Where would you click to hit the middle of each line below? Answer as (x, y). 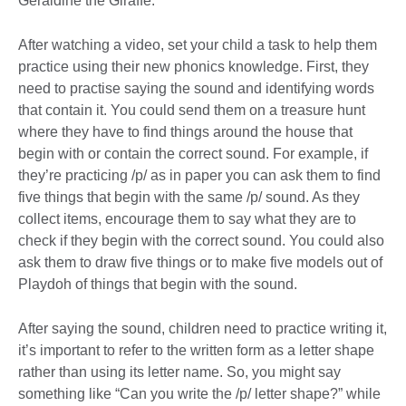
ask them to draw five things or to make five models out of (200, 262)
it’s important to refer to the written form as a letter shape (196, 350)
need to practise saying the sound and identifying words (196, 88)
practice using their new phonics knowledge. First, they (193, 66)
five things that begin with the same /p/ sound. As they (189, 197)
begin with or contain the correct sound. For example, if (193, 153)
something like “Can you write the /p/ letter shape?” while (199, 393)
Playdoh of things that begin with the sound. (159, 284)
